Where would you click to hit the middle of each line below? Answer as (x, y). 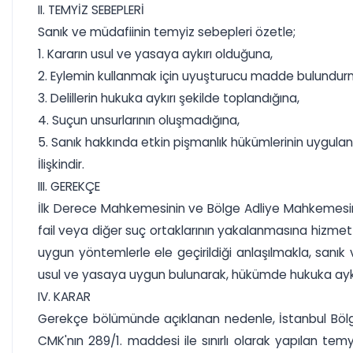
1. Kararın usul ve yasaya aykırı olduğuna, (155, 54)
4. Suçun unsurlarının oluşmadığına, (139, 120)
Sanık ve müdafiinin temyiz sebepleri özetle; (167, 32)
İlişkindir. (61, 164)
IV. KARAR (64, 297)
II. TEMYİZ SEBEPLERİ (91, 10)
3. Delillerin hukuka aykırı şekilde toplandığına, (169, 98)
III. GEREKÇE (69, 186)
